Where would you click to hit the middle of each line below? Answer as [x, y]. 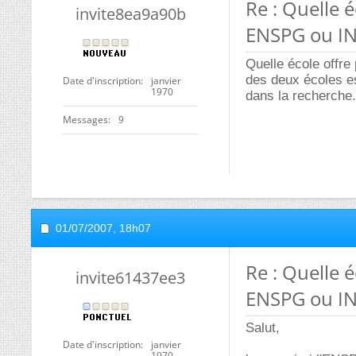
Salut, [263, 328]
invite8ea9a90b [130, 14]
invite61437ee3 [130, 278]
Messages [85, 120]
